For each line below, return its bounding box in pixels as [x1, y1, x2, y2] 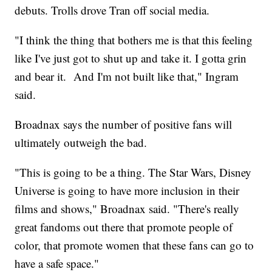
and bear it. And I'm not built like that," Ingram [15, 68, 239, 84]
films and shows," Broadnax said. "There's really [15, 200, 240, 216]
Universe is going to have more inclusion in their [15, 182, 240, 198]
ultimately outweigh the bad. [15, 134, 151, 150]
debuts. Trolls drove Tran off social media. [15, 2, 214, 18]
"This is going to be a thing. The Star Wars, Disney [15, 164, 252, 180]
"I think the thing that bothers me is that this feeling [15, 32, 253, 47]
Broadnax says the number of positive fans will [15, 116, 233, 132]
